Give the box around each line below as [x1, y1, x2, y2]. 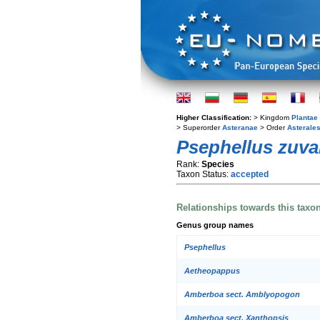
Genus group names [176, 220, 254, 229]
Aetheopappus [184, 266, 240, 276]
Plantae [291, 114, 318, 121]
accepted [231, 169, 269, 179]
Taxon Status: [176, 169, 231, 179]
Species [201, 159, 234, 169]
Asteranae [222, 124, 258, 131]
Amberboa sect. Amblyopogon [184, 290, 300, 299]
